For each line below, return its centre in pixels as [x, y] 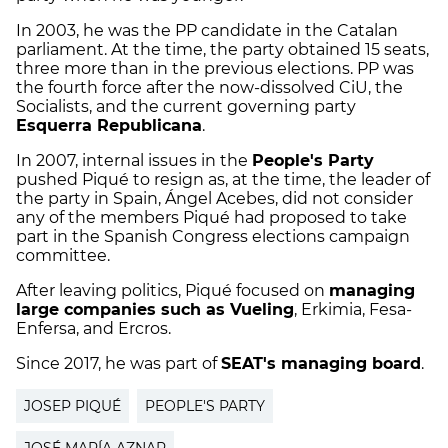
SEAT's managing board [321, 364]
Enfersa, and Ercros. [95, 329]
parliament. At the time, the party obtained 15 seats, [222, 50]
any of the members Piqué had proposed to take [211, 218]
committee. [63, 256]
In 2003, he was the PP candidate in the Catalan [207, 31]
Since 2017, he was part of [118, 364]
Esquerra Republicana [109, 126]
